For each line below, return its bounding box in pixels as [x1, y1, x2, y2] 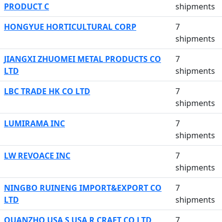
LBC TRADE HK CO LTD [4, 86, 90, 97]
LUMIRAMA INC [4, 118, 65, 129]
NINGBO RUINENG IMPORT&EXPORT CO [4, 182, 162, 193]
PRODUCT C [4, 1, 49, 12]
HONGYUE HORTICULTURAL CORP [4, 21, 136, 32]
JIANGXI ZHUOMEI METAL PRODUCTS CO [4, 54, 161, 64]
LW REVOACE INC [4, 150, 70, 161]
